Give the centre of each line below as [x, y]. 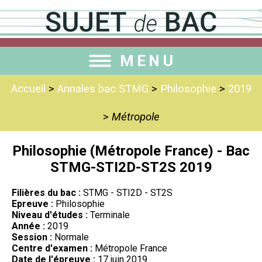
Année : [28, 226]
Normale [70, 237]
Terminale [109, 215]
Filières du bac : [46, 192]
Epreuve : [32, 204]
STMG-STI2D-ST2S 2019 [131, 167]
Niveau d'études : [50, 215]
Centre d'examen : [52, 248]
